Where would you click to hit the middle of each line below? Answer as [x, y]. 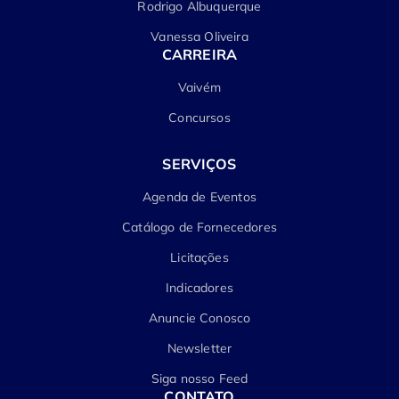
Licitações [199, 257]
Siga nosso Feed [199, 379]
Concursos [199, 118]
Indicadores [199, 288]
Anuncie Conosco [199, 318]
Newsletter [199, 348]
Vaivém [199, 87]
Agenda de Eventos [199, 197]
